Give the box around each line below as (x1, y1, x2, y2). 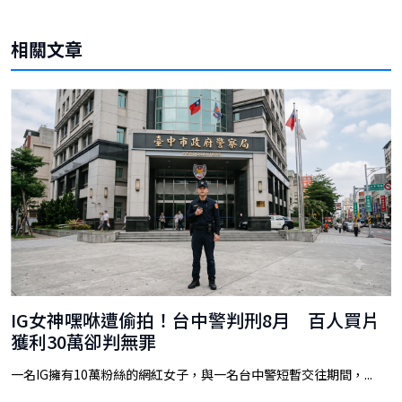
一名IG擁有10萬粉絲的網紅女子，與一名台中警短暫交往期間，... (11, 365, 372, 384)
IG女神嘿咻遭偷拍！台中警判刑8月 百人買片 (11, 307, 380, 334)
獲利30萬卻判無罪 (11, 328, 156, 355)
